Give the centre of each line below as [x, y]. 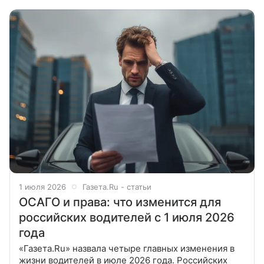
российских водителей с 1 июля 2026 [127, 217]
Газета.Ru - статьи [117, 187]
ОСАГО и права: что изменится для [120, 202]
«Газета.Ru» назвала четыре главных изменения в [127, 248]
